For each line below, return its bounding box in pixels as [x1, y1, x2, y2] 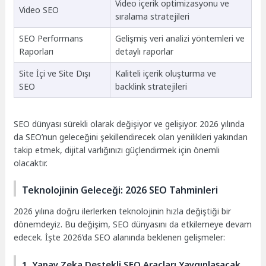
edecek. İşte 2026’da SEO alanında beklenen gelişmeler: [14, 232, 226, 243]
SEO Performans [18, 32, 83, 44]
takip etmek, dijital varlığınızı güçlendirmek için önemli [14, 144, 220, 156]
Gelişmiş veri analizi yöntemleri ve [115, 32, 245, 44]
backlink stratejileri [115, 80, 187, 92]
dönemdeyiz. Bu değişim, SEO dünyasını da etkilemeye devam [14, 218, 252, 230]
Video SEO [18, 4, 59, 15]
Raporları [18, 45, 53, 57]
